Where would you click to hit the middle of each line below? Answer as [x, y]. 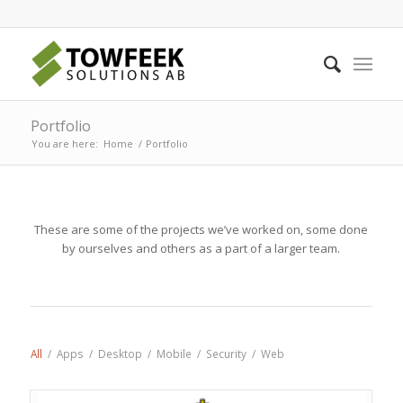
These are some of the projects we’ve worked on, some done [201, 230]
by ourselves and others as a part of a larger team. [201, 249]
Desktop [120, 354]
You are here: [64, 143]
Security [226, 354]
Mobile [174, 354]
